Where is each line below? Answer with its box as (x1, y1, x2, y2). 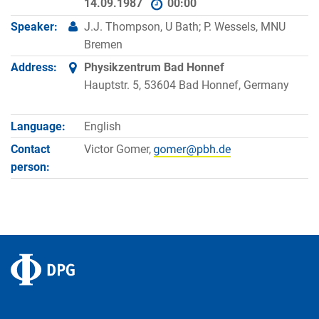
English (83, 119, 121, 133)
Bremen (83, 37, 122, 51)
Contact (11, 142, 50, 156)
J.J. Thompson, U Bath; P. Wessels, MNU (83, 19, 286, 33)
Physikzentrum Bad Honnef (83, 61, 224, 75)
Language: (11, 119, 66, 133)
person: (11, 159, 50, 174)
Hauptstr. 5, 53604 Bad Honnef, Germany (83, 78, 289, 93)
